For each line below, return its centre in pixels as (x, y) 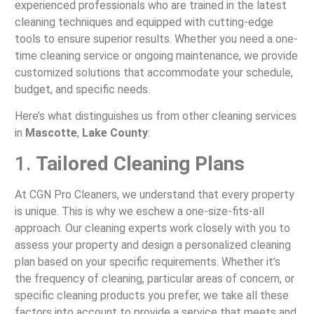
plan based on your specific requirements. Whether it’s (147, 261)
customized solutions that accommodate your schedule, (153, 72)
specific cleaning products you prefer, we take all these (151, 295)
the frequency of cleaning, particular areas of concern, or (154, 278)
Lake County (115, 133)
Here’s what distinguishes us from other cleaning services (155, 116)
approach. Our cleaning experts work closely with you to (152, 228)
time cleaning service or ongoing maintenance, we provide (156, 55)
